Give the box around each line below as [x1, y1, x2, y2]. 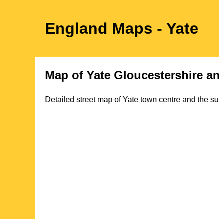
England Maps [45, 20, 157, 37]
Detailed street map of [45, 95, 123, 104]
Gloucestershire [114, 68, 203, 82]
